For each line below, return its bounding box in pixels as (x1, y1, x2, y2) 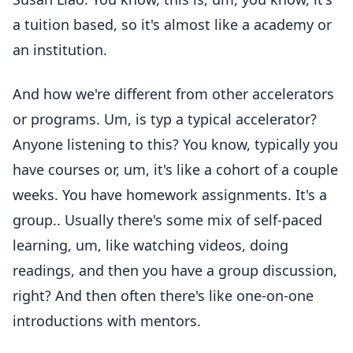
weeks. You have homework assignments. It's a (13, 185, 327, 204)
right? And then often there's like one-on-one (13, 286, 314, 305)
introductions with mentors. (13, 311, 201, 330)
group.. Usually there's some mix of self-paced (13, 210, 322, 229)
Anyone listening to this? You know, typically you (13, 135, 338, 154)
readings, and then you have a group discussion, (13, 261, 337, 280)
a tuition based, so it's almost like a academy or (13, 15, 332, 34)
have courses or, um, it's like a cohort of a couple (13, 160, 338, 179)
